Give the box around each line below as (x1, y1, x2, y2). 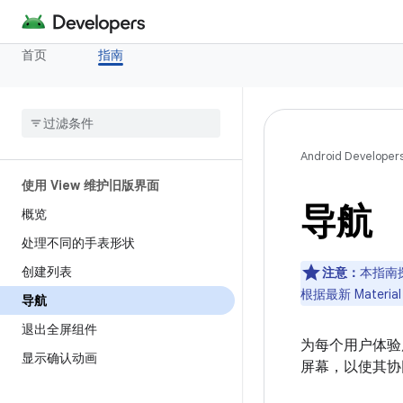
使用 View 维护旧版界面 (22, 177, 159, 193)
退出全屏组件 (22, 321, 97, 337)
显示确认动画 (22, 350, 97, 366)
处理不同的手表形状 (22, 235, 135, 251)
